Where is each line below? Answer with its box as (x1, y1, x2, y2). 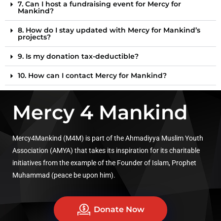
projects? (18, 32, 51, 41)
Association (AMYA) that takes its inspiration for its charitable (12, 146, 200, 154)
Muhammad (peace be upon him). (12, 171, 115, 179)
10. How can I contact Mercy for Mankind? (18, 71, 167, 80)
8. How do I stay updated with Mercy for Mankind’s (18, 25, 200, 35)
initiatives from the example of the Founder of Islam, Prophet (12, 158, 196, 167)
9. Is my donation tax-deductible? (18, 51, 139, 61)
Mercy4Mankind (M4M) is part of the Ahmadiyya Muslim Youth (12, 134, 203, 142)
